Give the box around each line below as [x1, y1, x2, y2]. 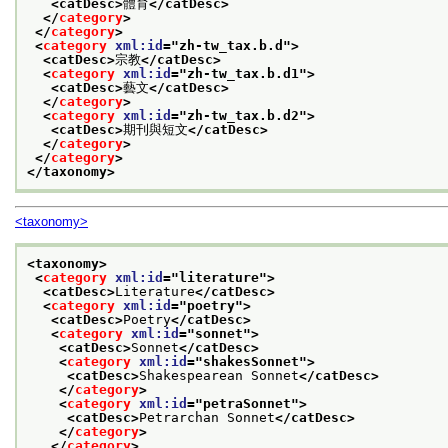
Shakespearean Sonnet [139, 367, 299, 383]
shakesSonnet [203, 353, 299, 369]
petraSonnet [203, 395, 291, 411]
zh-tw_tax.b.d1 [187, 65, 299, 81]
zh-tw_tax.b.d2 [187, 107, 299, 123]
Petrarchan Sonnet [139, 409, 275, 425]
